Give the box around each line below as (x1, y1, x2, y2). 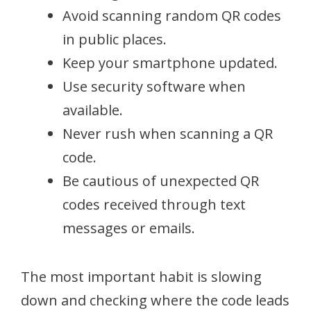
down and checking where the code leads (21, 290, 289, 310)
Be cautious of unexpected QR (62, 171, 259, 190)
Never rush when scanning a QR (62, 124, 273, 143)
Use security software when (62, 76, 246, 96)
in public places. (62, 29, 167, 49)
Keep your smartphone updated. (62, 53, 278, 72)
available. (62, 100, 123, 119)
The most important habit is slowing (21, 267, 262, 286)
